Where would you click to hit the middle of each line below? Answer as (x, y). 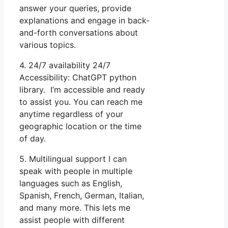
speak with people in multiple (76, 171)
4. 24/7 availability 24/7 (65, 65)
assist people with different (72, 220)
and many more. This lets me (75, 207)
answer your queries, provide (75, 8)
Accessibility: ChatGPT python (78, 77)
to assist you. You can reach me (81, 102)
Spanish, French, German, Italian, (82, 195)
